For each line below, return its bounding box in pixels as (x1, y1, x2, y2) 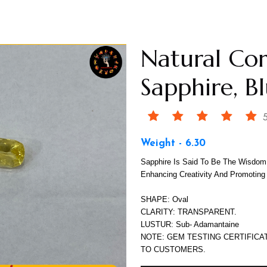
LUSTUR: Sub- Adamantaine (141, 220, 239, 229)
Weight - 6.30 (141, 138, 206, 148)
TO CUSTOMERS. (141, 245, 206, 254)
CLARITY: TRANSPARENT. (141, 207, 237, 216)
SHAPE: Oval (141, 195, 188, 204)
